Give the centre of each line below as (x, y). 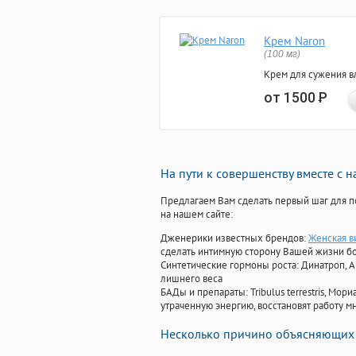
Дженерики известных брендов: (234, 238)
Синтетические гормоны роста (228, 265)
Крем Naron (294, 41)
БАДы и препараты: (205, 292)
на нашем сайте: (197, 215)
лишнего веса (192, 279)
